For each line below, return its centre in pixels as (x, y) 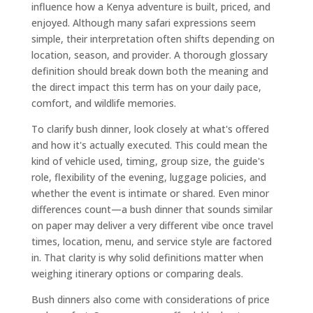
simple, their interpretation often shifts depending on (153, 38)
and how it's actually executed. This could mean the (149, 145)
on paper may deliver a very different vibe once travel (152, 225)
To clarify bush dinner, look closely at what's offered (150, 129)
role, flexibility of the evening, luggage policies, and (148, 177)
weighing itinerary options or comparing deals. (137, 273)
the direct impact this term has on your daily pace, (146, 87)
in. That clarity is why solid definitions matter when (147, 257)
